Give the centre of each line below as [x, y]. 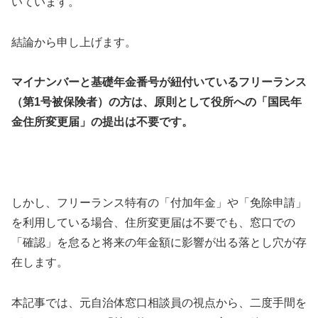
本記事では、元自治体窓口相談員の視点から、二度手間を [159, 302]
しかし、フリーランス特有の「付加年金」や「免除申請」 [159, 203]
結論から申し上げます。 [74, 42]
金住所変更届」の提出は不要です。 [102, 122]
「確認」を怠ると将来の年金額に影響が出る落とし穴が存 [159, 243]
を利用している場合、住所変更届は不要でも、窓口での [153, 223]
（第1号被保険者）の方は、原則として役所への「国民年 [157, 102]
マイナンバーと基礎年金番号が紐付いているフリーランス [159, 82]
